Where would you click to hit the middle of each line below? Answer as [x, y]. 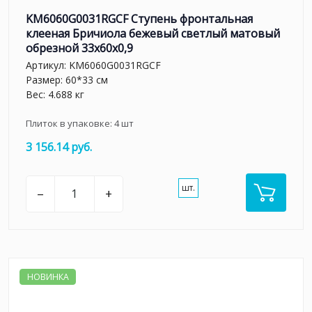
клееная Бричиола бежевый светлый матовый [153, 33]
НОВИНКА [48, 276]
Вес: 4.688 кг [55, 95]
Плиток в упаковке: [70, 124]
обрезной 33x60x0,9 [79, 48]
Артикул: [47, 65]
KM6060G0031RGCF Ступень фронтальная [139, 18]
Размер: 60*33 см [67, 80]
